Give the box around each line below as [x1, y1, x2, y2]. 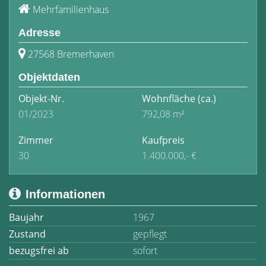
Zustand [9, 227, 46, 240]
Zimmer [18, 134, 53, 147]
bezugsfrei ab [9, 244, 69, 257]
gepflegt [133, 227, 167, 240]
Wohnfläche [142, 92, 195, 105]
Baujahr [9, 211, 44, 224]
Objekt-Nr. [18, 92, 64, 105]
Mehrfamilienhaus [33, 3, 109, 16]
